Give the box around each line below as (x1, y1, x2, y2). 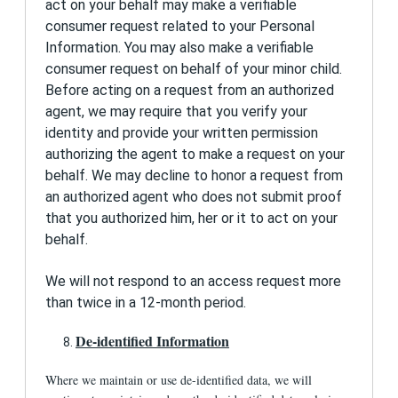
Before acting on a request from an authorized (45, 82, 335, 99)
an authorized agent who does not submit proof (45, 188, 343, 206)
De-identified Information (75, 330, 229, 352)
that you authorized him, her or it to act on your (45, 210, 338, 227)
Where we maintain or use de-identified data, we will (45, 370, 313, 388)
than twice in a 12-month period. (45, 293, 247, 311)
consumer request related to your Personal (45, 18, 315, 36)
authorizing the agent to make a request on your (45, 146, 346, 163)
